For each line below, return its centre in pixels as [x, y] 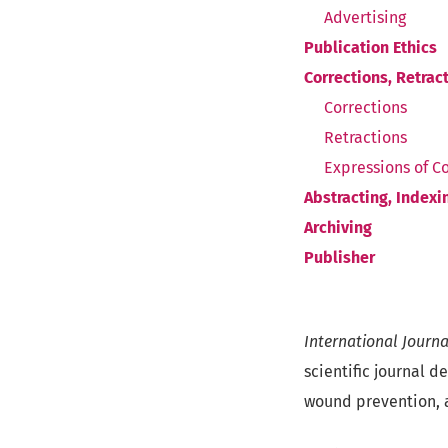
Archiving [338, 228]
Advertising [365, 18]
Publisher [339, 258]
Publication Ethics [370, 48]
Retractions [365, 138]
